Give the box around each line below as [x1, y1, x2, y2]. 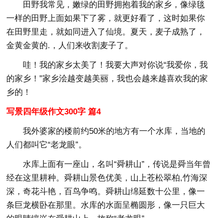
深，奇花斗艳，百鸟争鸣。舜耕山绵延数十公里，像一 [6, 186, 205, 196]
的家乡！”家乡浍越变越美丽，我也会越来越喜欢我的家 [6, 73, 208, 83]
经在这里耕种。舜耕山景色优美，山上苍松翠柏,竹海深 [6, 173, 208, 182]
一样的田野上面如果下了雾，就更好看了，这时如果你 [6, 13, 205, 23]
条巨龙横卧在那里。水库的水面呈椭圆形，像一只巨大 [6, 200, 205, 210]
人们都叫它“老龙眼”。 [6, 140, 87, 149]
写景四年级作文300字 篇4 [6, 107, 101, 116]
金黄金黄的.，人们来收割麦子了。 [6, 40, 133, 50]
